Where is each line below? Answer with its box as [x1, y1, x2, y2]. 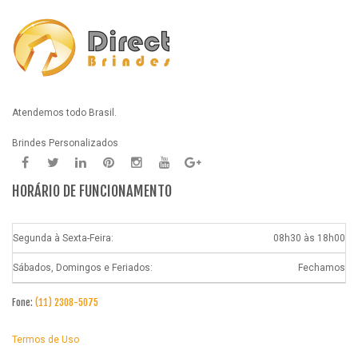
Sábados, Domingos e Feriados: [13, 261, 153, 273]
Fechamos [298, 261, 345, 273]
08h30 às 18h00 [273, 232, 345, 244]
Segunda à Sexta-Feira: [13, 232, 113, 244]
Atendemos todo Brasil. [12, 106, 117, 118]
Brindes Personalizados [12, 137, 118, 149]
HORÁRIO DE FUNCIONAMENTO [12, 181, 172, 200]
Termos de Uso [12, 333, 79, 345]
